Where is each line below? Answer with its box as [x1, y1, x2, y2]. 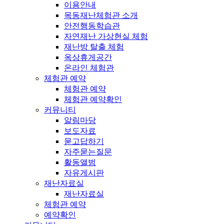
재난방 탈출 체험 [64, 42, 124, 51]
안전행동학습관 [64, 21, 120, 30]
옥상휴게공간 [64, 52, 112, 61]
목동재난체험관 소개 [64, 10, 138, 19]
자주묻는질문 [64, 147, 112, 156]
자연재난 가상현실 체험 [64, 31, 148, 40]
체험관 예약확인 [64, 94, 122, 103]
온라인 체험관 [64, 63, 114, 72]
